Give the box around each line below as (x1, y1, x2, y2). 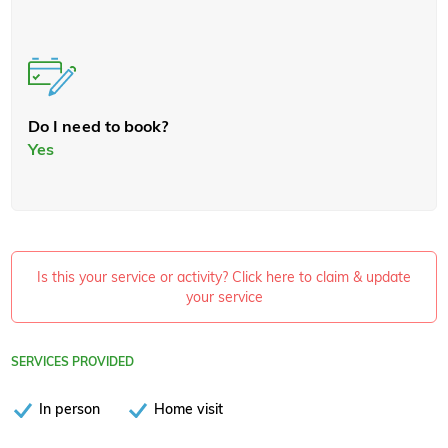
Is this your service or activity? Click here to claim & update (37, 267, 411, 285)
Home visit (154, 400, 224, 418)
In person (39, 400, 100, 418)
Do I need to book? (28, 116, 169, 137)
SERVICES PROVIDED (11, 353, 134, 369)
